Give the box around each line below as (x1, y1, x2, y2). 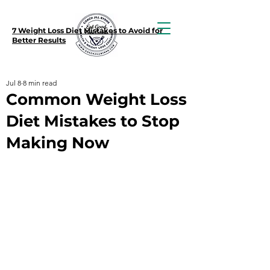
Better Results (12, 36, 66, 45)
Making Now (6, 133, 109, 152)
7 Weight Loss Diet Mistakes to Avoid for (12, 26, 163, 35)
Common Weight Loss (6, 90, 187, 109)
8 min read (23, 78, 57, 87)
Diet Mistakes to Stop (6, 111, 180, 131)
